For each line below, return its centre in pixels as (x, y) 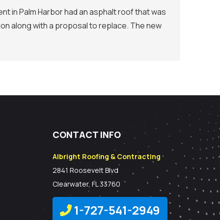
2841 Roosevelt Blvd (86, 170)
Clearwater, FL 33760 (87, 184)
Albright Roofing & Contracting (107, 157)
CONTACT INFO (87, 135)
